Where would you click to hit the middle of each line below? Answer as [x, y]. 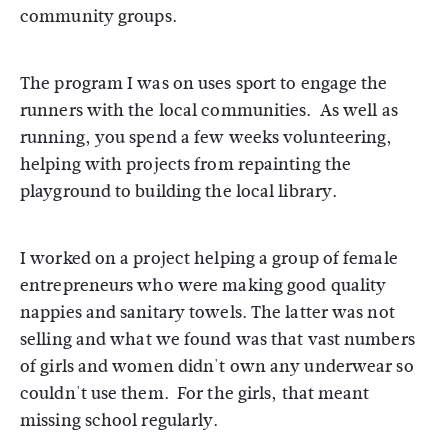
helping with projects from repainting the [186, 164]
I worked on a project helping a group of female [209, 258]
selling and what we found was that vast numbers [217, 339]
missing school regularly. [119, 420]
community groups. [98, 16]
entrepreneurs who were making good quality [203, 285]
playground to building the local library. [179, 191]
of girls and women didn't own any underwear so [217, 366]
